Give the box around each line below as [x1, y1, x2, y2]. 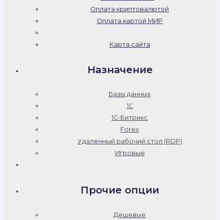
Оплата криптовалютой [90, 5, 169, 13]
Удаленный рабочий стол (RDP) [77, 137, 182, 145]
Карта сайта [109, 41, 150, 49]
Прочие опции [81, 184, 159, 196]
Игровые [114, 149, 145, 157]
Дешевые [113, 211, 146, 219]
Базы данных [109, 90, 151, 98]
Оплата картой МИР [97, 17, 163, 25]
